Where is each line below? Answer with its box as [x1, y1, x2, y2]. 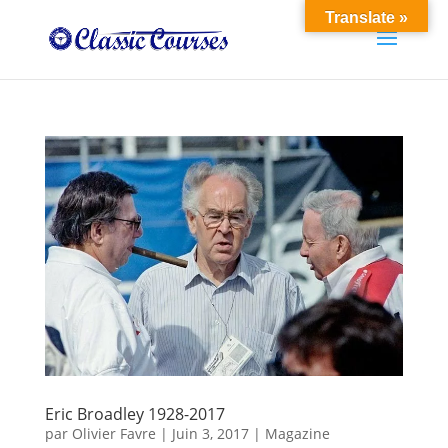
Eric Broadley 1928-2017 [44, 402, 225, 425]
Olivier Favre [71, 423, 156, 443]
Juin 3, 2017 [171, 423, 249, 443]
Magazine [264, 423, 330, 443]
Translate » [325, 9, 408, 26]
